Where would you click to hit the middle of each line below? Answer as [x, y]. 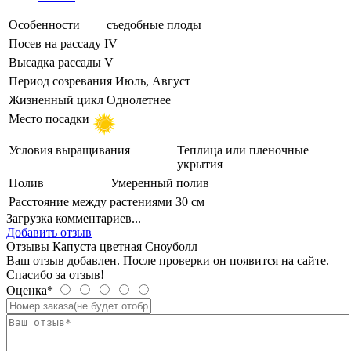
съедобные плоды [154, 24]
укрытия [200, 164]
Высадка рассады [55, 62]
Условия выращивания [69, 150]
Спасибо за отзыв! [55, 274]
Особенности [44, 24]
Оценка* [30, 290]
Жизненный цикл [56, 100]
